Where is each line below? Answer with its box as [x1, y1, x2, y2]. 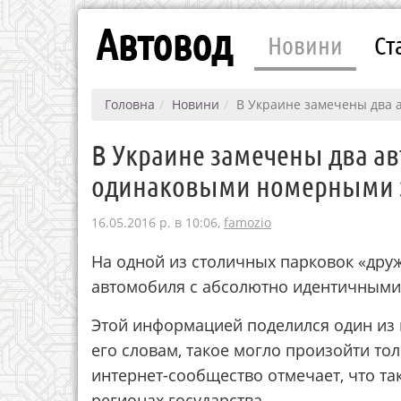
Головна [105, 96, 155, 113]
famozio [224, 214, 271, 231]
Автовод [96, 18, 232, 68]
